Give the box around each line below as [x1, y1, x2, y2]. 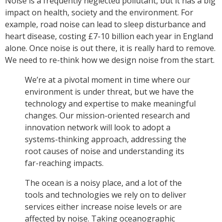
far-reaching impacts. [25, 158, 104, 169]
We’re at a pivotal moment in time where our [25, 74, 190, 86]
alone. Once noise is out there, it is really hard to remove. [5, 43, 216, 54]
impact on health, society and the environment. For [5, 7, 193, 18]
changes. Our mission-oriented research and [25, 110, 190, 121]
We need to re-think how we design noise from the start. [5, 55, 215, 66]
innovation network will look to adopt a [25, 122, 170, 133]
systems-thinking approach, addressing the [25, 134, 186, 145]
